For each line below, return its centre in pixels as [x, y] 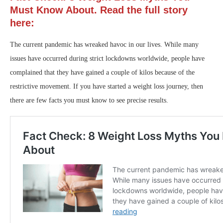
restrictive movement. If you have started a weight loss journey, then [107, 87]
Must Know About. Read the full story [99, 10]
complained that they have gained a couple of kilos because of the [102, 73]
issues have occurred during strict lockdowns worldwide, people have [107, 59]
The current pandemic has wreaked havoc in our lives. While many [104, 45]
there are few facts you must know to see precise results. [89, 101]
